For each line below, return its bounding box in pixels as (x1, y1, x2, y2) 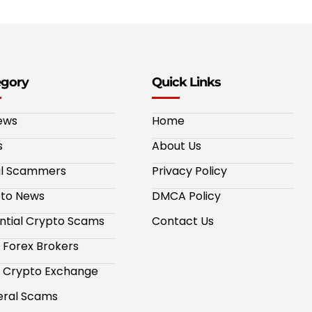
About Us (152, 138, 201, 155)
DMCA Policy (152, 188, 221, 205)
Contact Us (152, 213, 214, 230)
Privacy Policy (152, 163, 227, 180)
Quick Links (152, 75, 221, 91)
